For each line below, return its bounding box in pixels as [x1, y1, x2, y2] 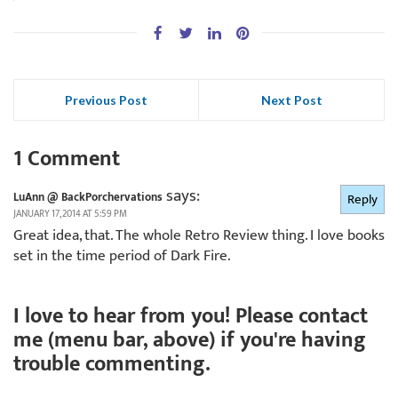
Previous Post [65, 92, 147, 107]
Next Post [260, 92, 322, 107]
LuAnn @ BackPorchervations [13, 187, 163, 207]
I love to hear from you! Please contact [13, 298, 368, 334]
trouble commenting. [13, 346, 211, 382]
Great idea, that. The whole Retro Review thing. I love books [13, 222, 385, 248]
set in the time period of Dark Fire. [13, 243, 231, 268]
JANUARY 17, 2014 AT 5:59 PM [13, 205, 127, 222]
